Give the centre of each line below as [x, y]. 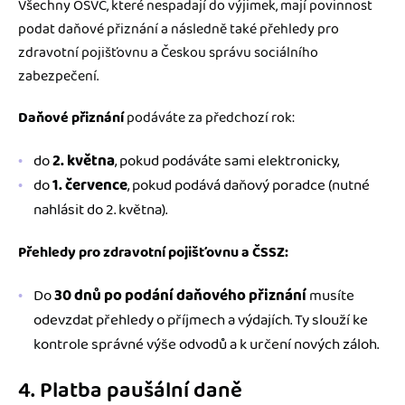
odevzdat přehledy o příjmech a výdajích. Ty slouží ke [201, 320]
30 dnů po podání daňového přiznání [180, 296]
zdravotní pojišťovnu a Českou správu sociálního [168, 53]
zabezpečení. [58, 77]
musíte [330, 296]
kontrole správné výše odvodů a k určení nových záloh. [206, 345]
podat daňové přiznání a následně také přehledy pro [179, 30]
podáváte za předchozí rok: [211, 118]
